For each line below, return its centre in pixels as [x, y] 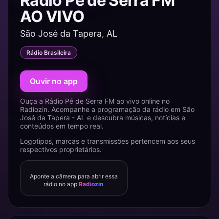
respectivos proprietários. [61, 149]
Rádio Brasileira [49, 53]
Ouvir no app [54, 81]
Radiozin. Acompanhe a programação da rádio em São [107, 109]
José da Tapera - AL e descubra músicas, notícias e [103, 118]
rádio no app [61, 184]
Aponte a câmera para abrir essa [74, 176]
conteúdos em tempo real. [62, 126]
